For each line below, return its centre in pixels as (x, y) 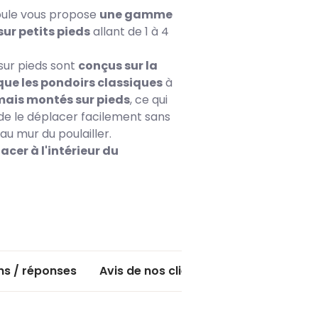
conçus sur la (118, 66)
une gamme (136, 15)
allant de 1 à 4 (130, 32)
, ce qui (149, 100)
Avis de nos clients (153, 270)
